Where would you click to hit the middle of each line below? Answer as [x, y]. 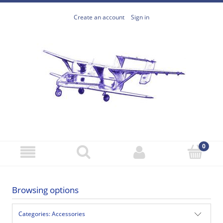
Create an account [99, 17]
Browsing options [45, 190]
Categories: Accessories [52, 214]
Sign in [140, 17]
